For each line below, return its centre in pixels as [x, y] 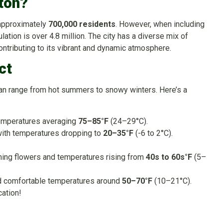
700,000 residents [82, 24]
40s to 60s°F [169, 157]
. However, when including [160, 24]
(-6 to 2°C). [153, 133]
